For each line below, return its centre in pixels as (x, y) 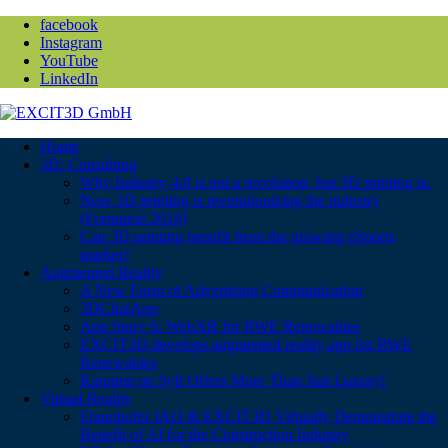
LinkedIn (69, 78)
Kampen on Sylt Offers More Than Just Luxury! (233, 380)
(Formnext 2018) (133, 218)
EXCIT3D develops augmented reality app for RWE (246, 344)
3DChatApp (119, 308)
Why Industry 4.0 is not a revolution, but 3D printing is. (255, 182)
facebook (69, 24)
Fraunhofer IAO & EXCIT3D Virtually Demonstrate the (258, 416)
